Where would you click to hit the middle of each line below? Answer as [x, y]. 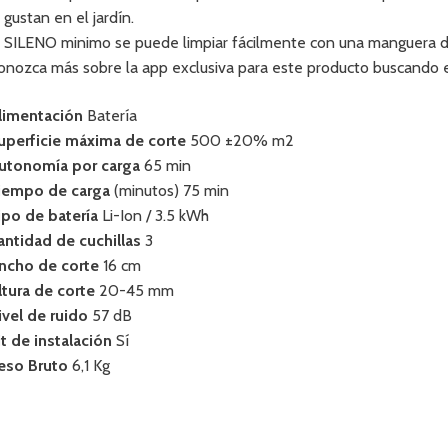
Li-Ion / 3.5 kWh [154, 215]
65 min [166, 165]
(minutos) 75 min [170, 190]
